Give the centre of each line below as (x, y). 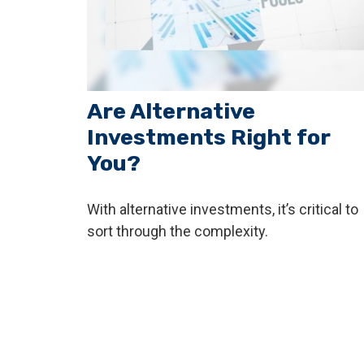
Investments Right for (208, 137)
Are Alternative (171, 111)
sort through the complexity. (178, 231)
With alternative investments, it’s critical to (223, 209)
